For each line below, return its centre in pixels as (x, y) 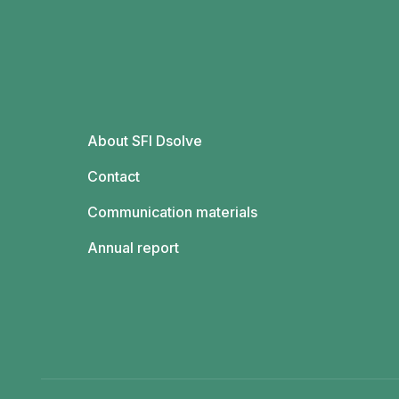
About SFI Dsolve (144, 141)
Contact (113, 177)
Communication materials (172, 212)
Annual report (133, 248)
